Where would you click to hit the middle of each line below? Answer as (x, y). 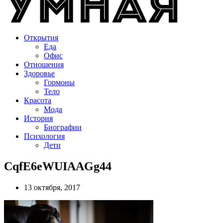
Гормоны (59, 82)
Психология (44, 136)
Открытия (41, 38)
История (38, 118)
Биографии (63, 127)
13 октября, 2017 (52, 187)
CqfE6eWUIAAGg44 (58, 166)
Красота (38, 100)
